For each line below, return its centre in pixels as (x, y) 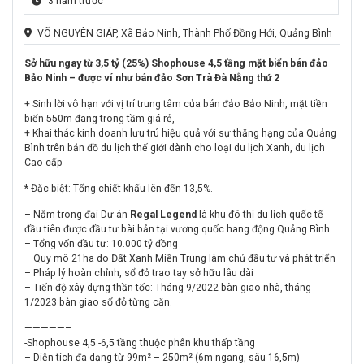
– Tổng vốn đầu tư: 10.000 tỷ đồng (101, 243)
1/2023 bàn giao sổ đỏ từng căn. (98, 302)
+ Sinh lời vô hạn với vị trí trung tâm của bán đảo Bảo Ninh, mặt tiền (176, 104)
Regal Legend (163, 214)
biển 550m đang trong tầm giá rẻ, (101, 118)
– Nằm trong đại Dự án (77, 214)
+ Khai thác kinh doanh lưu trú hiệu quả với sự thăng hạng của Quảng (180, 133)
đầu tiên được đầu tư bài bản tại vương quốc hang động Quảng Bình (177, 229)
